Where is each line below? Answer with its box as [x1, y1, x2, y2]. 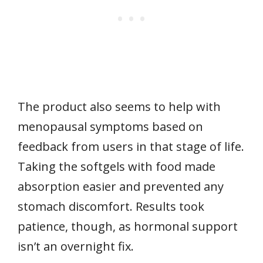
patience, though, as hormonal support [18, 218, 238, 234]
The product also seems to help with [18, 98, 221, 114]
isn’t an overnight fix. [18, 238, 134, 254]
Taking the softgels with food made [18, 158, 215, 174]
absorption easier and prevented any [18, 178, 224, 194]
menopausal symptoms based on [18, 118, 203, 134]
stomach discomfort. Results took [18, 198, 204, 214]
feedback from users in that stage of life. [18, 138, 244, 154]
